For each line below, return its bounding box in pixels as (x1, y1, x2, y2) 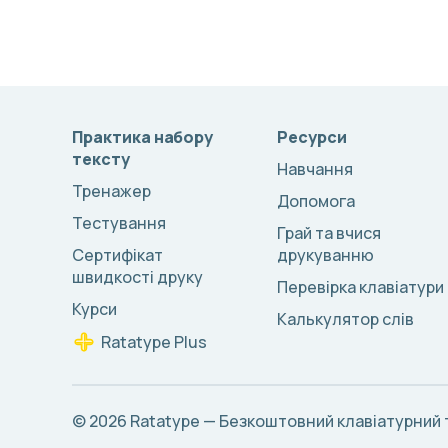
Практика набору (72, 126, 213, 148)
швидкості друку (72, 266, 203, 288)
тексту (72, 148, 130, 170)
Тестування (72, 212, 166, 234)
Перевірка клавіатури (277, 276, 444, 298)
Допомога (277, 190, 355, 212)
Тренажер (72, 180, 151, 202)
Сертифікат (72, 244, 163, 266)
